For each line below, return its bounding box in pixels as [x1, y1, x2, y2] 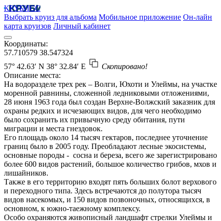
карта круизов [4, 22, 51, 30]
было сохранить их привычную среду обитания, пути [4, 115, 185, 124]
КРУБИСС [4, 4, 40, 12]
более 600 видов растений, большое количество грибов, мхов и [4, 160, 217, 168]
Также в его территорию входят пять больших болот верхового [4, 178, 217, 186]
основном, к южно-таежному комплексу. [4, 204, 141, 213]
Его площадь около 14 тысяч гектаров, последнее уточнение [4, 133, 208, 142]
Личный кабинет [53, 22, 110, 30]
